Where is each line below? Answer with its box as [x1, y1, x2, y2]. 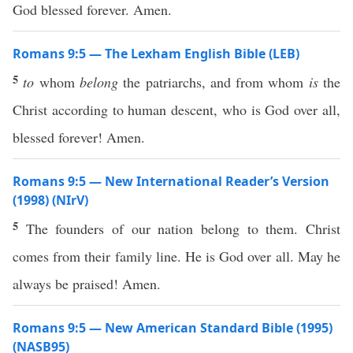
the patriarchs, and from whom [117, 72, 309, 91]
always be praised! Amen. [13, 274, 161, 293]
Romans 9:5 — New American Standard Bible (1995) [13, 319, 333, 336]
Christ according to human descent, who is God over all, [13, 100, 340, 119]
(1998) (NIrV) [13, 191, 88, 209]
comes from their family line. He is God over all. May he [13, 247, 340, 266]
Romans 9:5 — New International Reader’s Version [13, 173, 329, 190]
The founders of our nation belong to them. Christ [25, 219, 341, 238]
